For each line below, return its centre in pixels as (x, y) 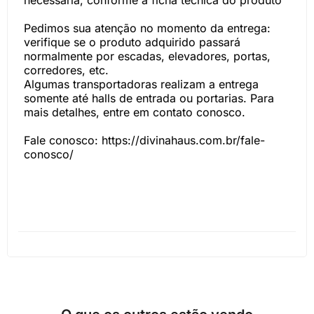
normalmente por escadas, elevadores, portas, (147, 56)
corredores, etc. (66, 70)
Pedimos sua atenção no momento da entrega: (147, 28)
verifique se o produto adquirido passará (132, 42)
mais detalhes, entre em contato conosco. (135, 112)
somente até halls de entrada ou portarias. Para (149, 98)
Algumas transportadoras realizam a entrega (141, 84)
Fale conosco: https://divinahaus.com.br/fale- (144, 140)
